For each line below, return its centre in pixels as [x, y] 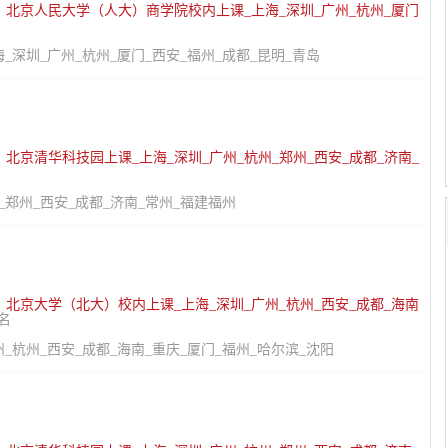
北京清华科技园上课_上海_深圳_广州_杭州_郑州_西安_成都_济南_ [212, 157]
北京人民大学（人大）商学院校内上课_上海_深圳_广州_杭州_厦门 [212, 10]
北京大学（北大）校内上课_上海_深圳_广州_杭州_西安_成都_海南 [212, 304]
